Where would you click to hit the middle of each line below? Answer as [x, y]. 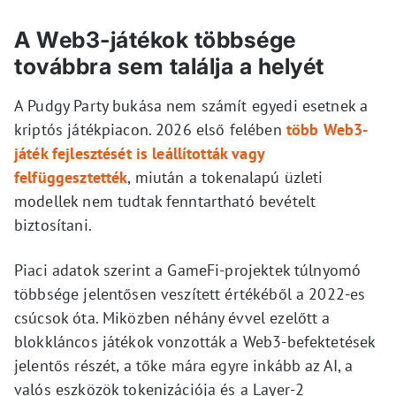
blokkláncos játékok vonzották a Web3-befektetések [195, 342]
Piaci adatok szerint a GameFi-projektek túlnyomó [188, 270]
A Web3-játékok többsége [155, 40]
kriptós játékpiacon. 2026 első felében [150, 129]
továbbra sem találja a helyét [169, 66]
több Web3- [327, 129]
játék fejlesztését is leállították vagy [139, 153]
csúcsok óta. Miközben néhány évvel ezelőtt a [172, 318]
